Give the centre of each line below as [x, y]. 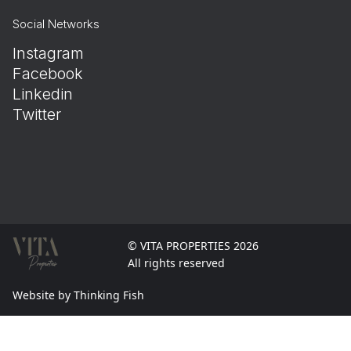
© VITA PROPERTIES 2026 [193, 245]
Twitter [37, 115]
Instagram [48, 54]
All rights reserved [176, 262]
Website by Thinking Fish [78, 295]
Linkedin [43, 94]
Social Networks [56, 24]
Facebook [48, 74]
